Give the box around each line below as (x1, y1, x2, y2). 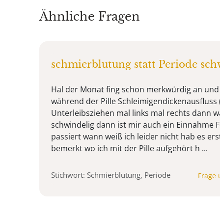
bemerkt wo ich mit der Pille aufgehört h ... (51, 142, 208, 154)
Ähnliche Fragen (39, 9, 140, 24)
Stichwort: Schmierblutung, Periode (51, 169, 170, 180)
